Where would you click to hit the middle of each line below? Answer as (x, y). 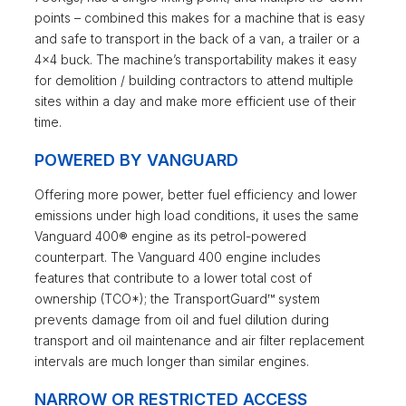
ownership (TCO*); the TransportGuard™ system (177, 299)
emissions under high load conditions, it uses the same (197, 216)
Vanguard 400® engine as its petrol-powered (170, 237)
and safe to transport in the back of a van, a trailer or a (197, 39)
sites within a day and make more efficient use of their (195, 101)
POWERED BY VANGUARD (136, 160)
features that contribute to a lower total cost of (173, 278)
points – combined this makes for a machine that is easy (200, 18)
